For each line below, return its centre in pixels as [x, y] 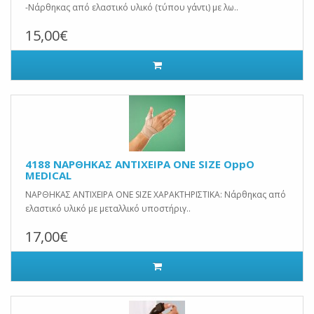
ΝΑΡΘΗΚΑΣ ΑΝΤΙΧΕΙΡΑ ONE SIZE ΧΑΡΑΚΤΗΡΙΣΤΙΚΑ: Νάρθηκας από [156, 194]
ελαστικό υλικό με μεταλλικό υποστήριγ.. [108, 209]
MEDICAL [48, 175]
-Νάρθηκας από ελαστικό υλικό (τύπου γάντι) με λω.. [132, 7]
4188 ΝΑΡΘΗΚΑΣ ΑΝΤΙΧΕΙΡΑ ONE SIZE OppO [140, 164]
